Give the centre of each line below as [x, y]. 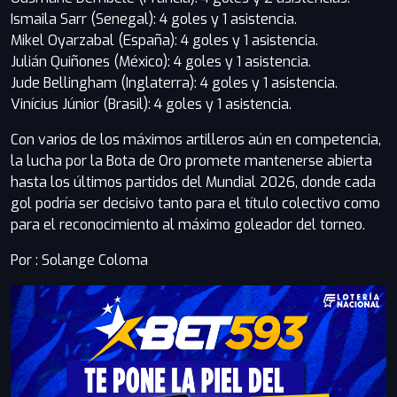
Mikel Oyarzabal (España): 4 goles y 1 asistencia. [164, 40]
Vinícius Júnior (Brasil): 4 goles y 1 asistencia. [151, 104]
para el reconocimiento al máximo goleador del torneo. [188, 225]
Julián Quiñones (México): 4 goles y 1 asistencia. [161, 62]
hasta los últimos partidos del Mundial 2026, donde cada [193, 182]
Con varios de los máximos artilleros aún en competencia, [196, 140]
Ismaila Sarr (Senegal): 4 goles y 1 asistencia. [154, 19]
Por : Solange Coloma [81, 260]
